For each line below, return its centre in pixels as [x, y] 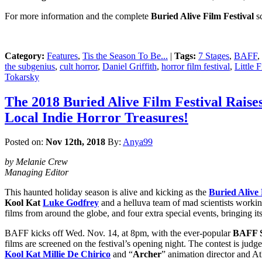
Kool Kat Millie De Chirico [58, 254]
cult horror [79, 66]
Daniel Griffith [130, 66]
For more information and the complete [78, 16]
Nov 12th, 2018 [75, 142]
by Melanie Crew [36, 162]
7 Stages [214, 56]
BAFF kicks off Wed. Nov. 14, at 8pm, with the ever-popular [119, 233]
